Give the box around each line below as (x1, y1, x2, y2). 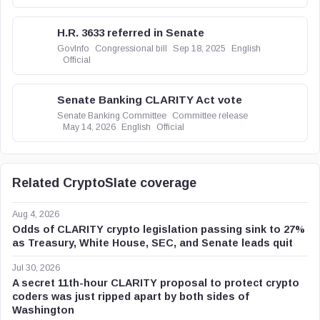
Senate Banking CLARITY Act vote (57, 94, 242, 106)
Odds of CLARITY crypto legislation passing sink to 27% (12, 224, 305, 235)
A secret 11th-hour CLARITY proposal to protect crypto (12, 277, 299, 289)
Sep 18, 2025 (173, 44, 226, 54)
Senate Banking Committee (57, 111, 166, 121)
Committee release (172, 111, 248, 121)
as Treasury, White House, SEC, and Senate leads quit (12, 237, 293, 249)
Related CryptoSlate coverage (12, 176, 196, 190)
